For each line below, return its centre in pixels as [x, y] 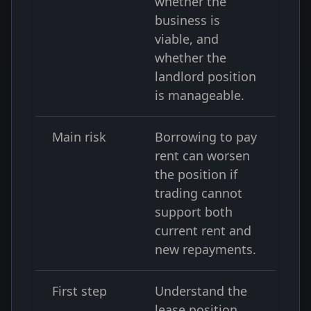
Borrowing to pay [206, 137]
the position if [196, 174]
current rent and [203, 230]
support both [194, 212]
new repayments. [205, 249]
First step [79, 291]
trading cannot [199, 193]
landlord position [205, 76]
